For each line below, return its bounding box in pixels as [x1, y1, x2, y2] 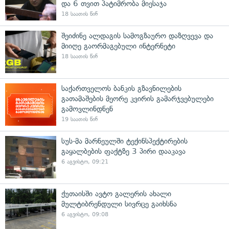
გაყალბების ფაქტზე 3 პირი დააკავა [61, 146, 186, 156]
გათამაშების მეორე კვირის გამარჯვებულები [61, 94, 214, 103]
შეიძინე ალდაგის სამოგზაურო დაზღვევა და [61, 31, 213, 40]
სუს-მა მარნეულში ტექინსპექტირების [61, 136, 188, 146]
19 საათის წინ [61, 116, 98, 123]
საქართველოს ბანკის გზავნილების [61, 83, 181, 93]
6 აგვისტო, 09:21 [61, 158, 108, 165]
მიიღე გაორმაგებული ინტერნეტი [61, 41, 175, 51]
